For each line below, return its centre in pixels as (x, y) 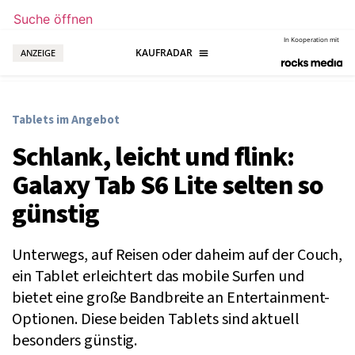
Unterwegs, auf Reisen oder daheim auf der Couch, (177, 256)
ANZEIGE (38, 52)
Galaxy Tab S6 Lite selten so (168, 186)
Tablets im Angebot (66, 120)
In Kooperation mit (312, 39)
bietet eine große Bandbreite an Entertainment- (171, 298)
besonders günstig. (75, 341)
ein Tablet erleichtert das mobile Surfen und (158, 277)
